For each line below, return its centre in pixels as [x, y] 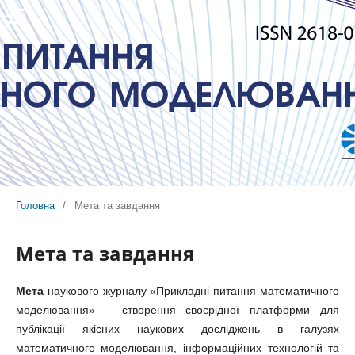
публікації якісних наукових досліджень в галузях [177, 328]
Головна [35, 205]
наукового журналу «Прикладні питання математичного [191, 290]
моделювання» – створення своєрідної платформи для [177, 309]
